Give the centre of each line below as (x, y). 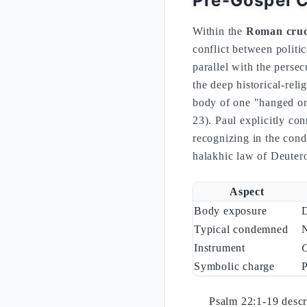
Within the (219, 31)
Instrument (220, 248)
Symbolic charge (234, 266)
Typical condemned (241, 229)
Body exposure (231, 211)
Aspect (247, 192)
